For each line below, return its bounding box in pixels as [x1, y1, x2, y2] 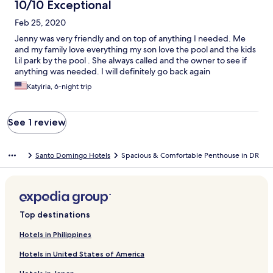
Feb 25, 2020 [15, 17, 66, 29]
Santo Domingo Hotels [35, 151, 110, 161]
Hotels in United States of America [19, 249, 144, 259]
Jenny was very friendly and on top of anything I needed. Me [15, 33, 246, 44]
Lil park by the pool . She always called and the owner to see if [15, 55, 247, 66]
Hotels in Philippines [19, 230, 91, 239]
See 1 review [8, 116, 66, 129]
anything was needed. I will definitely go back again [15, 66, 210, 77]
